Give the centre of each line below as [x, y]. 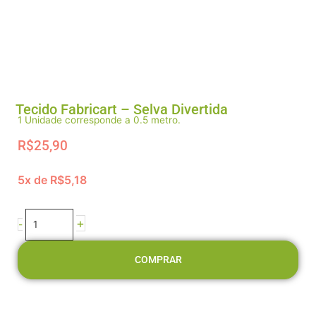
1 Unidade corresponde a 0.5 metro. [99, 120]
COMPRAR [158, 259]
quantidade [50, 266]
